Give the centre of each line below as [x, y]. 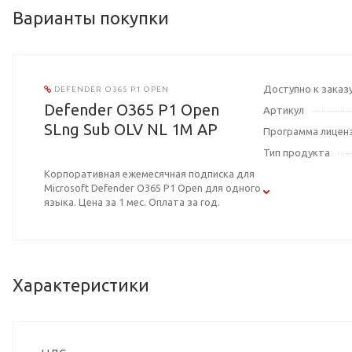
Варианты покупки [91, 18]
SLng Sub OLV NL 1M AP [131, 130]
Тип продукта [297, 153]
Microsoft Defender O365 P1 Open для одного [152, 188]
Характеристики [81, 285]
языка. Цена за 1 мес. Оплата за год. [132, 202]
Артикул [284, 110]
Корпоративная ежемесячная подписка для [149, 174]
